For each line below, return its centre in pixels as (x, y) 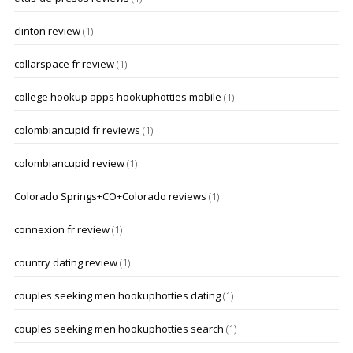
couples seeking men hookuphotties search (119, 329)
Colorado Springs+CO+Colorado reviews (110, 196)
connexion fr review (61, 229)
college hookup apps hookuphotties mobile (117, 97)
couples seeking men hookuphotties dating (117, 295)
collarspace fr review (64, 64)
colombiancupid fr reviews (77, 130)
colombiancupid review (69, 163)
